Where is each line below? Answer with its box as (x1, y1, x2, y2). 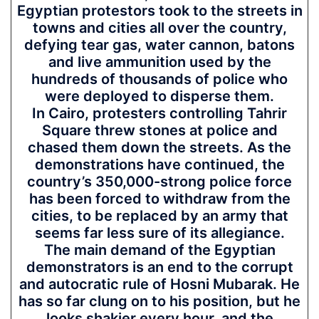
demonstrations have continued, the (34, 156, 285, 173)
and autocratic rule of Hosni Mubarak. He (19, 276, 300, 293)
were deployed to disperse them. (45, 88, 274, 105)
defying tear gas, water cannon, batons (24, 36, 295, 53)
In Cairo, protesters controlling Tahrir (32, 105, 287, 122)
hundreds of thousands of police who (31, 70, 288, 88)
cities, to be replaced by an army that (31, 207, 288, 224)
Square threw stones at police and (41, 122, 278, 139)
